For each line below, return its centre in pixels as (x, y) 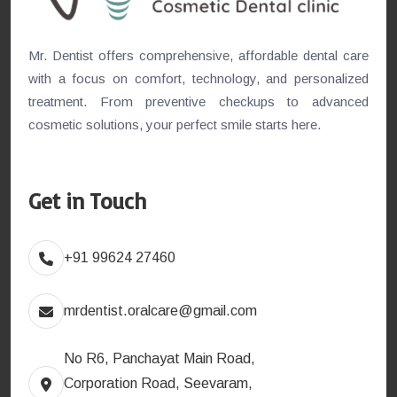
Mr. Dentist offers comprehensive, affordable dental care (198, 56)
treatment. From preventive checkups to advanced (198, 102)
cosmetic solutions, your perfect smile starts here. (175, 125)
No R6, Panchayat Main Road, (160, 359)
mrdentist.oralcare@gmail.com (160, 311)
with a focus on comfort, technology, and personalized (198, 79)
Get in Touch (87, 201)
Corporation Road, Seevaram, (158, 384)
